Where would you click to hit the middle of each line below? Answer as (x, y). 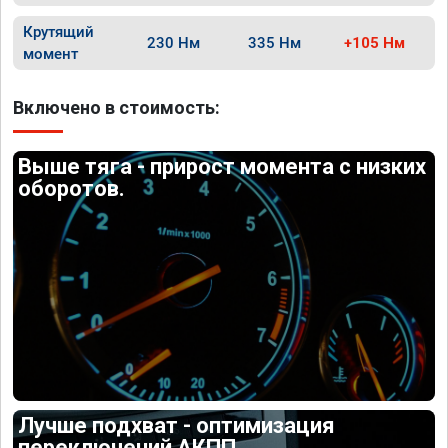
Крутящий (58, 32)
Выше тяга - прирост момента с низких (222, 166)
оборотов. (72, 188)
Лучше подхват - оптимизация (177, 425)
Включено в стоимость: (116, 107)
